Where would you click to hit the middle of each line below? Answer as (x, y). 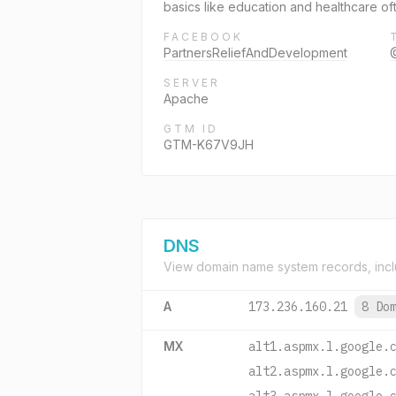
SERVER (192, 83)
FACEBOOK (203, 37)
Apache (186, 99)
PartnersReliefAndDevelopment (255, 53)
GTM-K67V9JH (209, 145)
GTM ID (191, 129)
